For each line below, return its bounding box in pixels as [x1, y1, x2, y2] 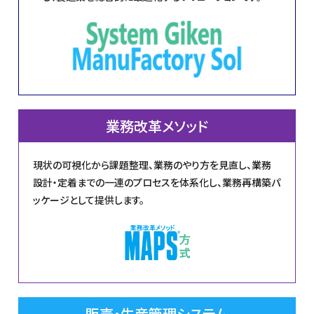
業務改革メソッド [105, 115, 208, 136]
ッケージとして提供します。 [33, 192, 145, 207]
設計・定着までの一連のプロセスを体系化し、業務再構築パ [33, 175, 281, 189]
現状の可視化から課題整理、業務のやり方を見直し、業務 [33, 157, 272, 172]
